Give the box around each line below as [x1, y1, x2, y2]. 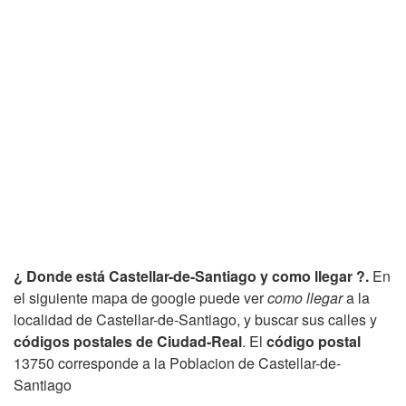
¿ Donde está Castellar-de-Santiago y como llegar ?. [14, 265, 369, 286]
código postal [266, 330, 361, 352]
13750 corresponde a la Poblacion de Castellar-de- [14, 352, 341, 373]
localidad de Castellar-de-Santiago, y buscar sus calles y [14, 308, 377, 330]
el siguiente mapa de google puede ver [14, 286, 267, 308]
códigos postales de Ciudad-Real [14, 330, 242, 352]
